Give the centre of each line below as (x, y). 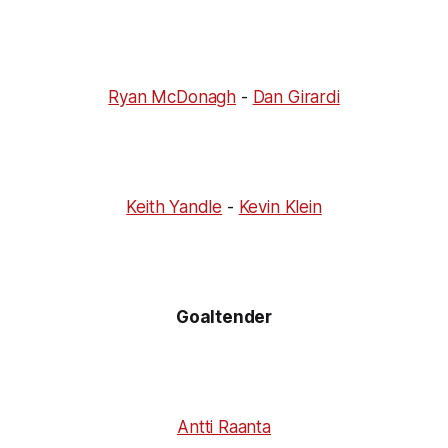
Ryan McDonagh (172, 96)
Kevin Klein (280, 206)
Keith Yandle (174, 206)
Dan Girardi (296, 96)
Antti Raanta (224, 426)
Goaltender (224, 316)
